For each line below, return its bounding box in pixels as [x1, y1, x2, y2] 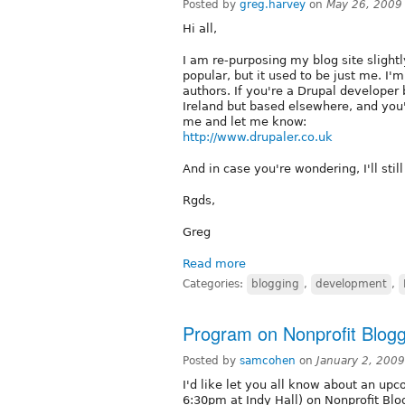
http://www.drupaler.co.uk [183, 129, 333, 144]
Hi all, [183, 21, 217, 35]
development [316, 277, 387, 290]
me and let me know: [183, 114, 306, 128]
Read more [183, 256, 246, 270]
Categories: [183, 277, 247, 290]
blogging [251, 277, 299, 290]
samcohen [240, 353, 296, 367]
